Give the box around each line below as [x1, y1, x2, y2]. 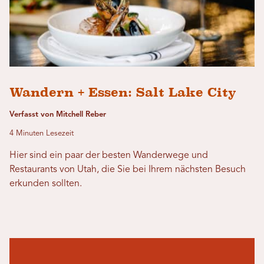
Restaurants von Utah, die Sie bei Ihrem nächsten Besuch [9, 164, 246, 174]
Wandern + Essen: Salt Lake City [9, 84, 236, 100]
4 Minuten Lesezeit [9, 129, 74, 137]
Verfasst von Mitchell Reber [9, 110, 106, 118]
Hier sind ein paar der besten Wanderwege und [9, 150, 208, 160]
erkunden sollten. [9, 179, 82, 189]
